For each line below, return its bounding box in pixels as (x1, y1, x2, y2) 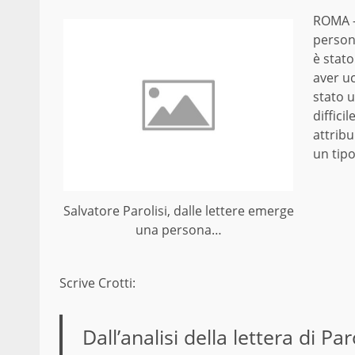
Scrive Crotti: (59, 274, 136, 292)
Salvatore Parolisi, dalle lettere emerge (63, 202, 294, 220)
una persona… (135, 221, 222, 239)
